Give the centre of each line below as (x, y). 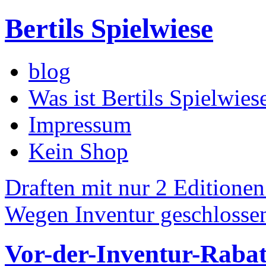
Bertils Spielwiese (109, 29)
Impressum (80, 124)
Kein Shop (78, 151)
